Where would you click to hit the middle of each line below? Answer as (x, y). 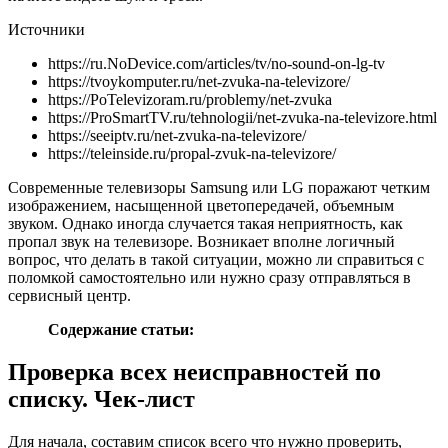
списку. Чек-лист (101, 398)
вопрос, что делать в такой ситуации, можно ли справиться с (216, 259)
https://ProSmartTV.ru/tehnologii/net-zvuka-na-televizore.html (242, 117)
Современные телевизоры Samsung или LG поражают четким (219, 187)
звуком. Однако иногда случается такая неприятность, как (205, 223)
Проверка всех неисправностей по (194, 371)
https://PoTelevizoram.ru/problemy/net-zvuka (190, 99)
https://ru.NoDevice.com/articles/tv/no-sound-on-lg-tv (216, 63)
